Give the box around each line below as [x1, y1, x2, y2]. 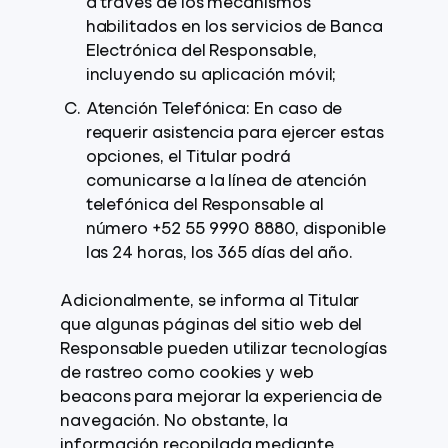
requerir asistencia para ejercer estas [85, 126, 384, 142]
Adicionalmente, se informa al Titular [60, 294, 360, 310]
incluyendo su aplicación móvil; [85, 68, 337, 84]
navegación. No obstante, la [60, 414, 289, 430]
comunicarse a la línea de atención [85, 174, 368, 190]
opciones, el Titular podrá [85, 150, 291, 166]
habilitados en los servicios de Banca [85, 20, 384, 36]
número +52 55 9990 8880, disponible [85, 222, 387, 238]
